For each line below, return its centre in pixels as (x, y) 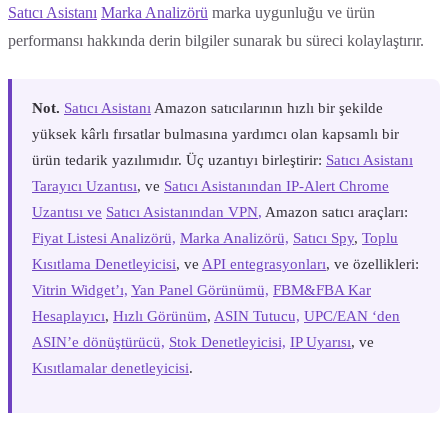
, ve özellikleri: (372, 263)
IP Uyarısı (320, 341)
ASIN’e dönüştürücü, (98, 341)
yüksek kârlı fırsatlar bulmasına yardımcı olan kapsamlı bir (215, 133)
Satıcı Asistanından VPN (182, 211)
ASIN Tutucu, (257, 315)
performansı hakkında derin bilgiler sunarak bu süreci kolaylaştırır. (216, 40)
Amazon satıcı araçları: (335, 211)
